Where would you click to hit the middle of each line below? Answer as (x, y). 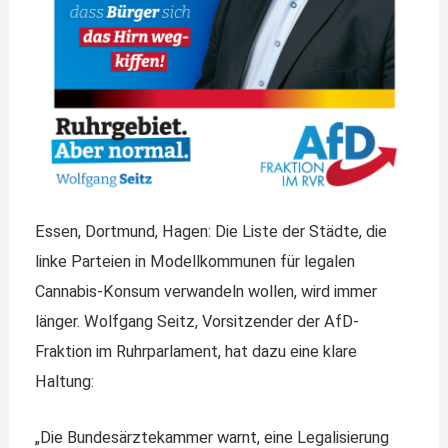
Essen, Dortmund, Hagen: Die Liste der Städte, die (211, 231)
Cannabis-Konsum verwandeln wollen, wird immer (206, 291)
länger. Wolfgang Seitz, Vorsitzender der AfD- (197, 321)
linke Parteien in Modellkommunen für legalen (195, 261)
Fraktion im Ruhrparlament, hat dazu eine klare (196, 351)
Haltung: (65, 381)
